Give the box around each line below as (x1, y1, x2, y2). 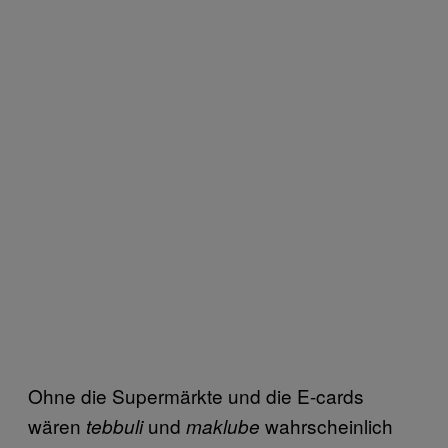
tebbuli (86, 412, 143, 439)
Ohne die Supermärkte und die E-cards (28, 381, 364, 409)
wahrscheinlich (260, 411, 393, 439)
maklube (186, 412, 260, 439)
